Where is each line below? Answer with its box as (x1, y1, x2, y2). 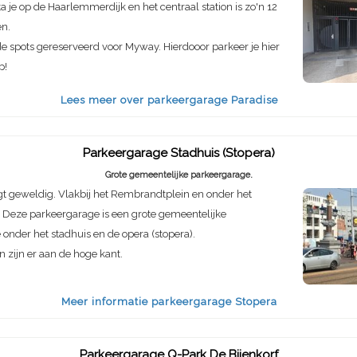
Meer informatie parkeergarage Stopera (61, 295, 278, 308)
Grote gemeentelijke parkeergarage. (104, 170, 253, 181)
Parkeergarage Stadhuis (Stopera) (82, 146, 275, 161)
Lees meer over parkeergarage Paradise (61, 94, 279, 107)
